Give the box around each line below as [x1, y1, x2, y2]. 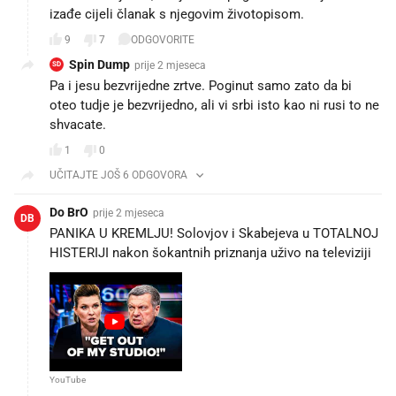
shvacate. [49, 116, 106, 133]
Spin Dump [69, 57, 130, 72]
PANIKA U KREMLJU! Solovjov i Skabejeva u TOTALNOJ [49, 225, 378, 241]
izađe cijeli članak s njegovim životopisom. [49, 5, 304, 22]
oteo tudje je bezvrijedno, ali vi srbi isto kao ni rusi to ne [49, 96, 379, 113]
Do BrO [49, 204, 88, 219]
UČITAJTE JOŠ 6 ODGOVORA [49, 168, 187, 181]
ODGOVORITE [131, 34, 194, 47]
